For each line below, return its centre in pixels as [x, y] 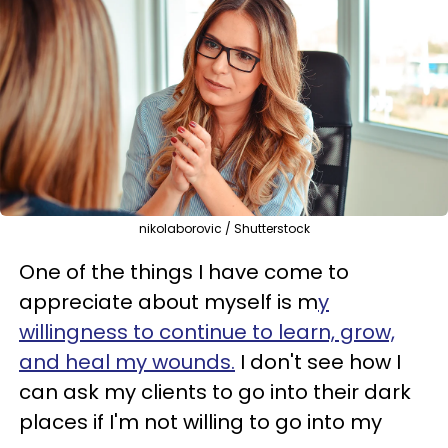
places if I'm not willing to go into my [200, 421]
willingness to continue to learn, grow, [207, 331]
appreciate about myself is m [168, 301]
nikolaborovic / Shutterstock [224, 228]
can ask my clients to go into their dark [215, 391]
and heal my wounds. [127, 361]
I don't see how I [318, 361]
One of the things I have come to [184, 271]
